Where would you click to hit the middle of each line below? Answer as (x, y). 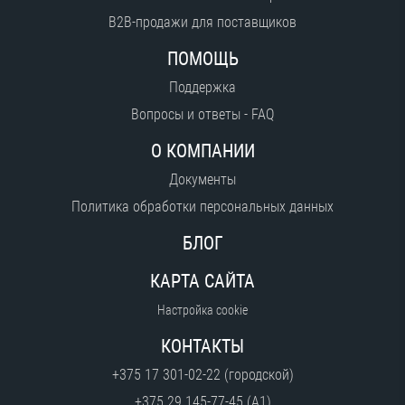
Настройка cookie (202, 311)
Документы (202, 180)
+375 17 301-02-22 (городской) (202, 375)
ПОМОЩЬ (202, 59)
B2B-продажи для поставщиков (202, 23)
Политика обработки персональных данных (202, 207)
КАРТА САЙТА (202, 282)
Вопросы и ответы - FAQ (202, 115)
